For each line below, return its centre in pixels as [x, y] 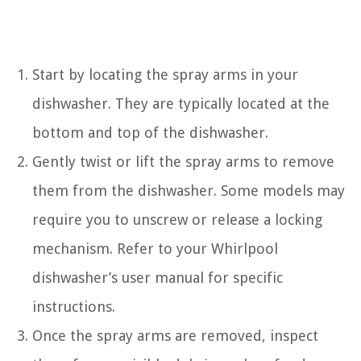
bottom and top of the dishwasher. [150, 133]
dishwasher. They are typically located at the [181, 104]
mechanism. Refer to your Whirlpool [155, 249]
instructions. [74, 307]
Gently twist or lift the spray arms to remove [183, 162]
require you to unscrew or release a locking [177, 220]
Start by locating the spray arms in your [165, 75]
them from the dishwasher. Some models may [189, 191]
